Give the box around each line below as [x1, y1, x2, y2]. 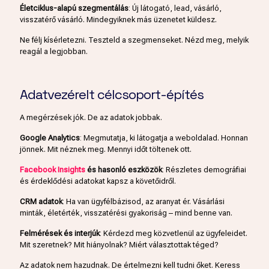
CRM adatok [20, 196, 62, 206]
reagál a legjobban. [20, 46, 88, 56]
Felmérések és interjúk [20, 228, 100, 238]
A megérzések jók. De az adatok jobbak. [20, 112, 162, 122]
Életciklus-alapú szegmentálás [20, 3, 128, 13]
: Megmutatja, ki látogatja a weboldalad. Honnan [80, 133, 248, 142]
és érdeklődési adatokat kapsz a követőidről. [20, 176, 176, 186]
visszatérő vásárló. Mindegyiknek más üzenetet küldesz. [20, 14, 217, 24]
